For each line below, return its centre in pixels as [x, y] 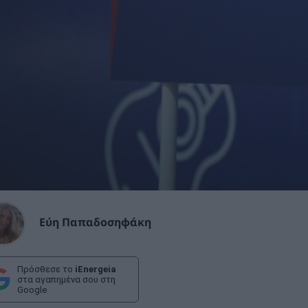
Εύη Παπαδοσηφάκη [95, 222]
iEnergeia [96, 269]
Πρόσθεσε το [46, 269]
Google [32, 289]
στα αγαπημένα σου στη [66, 279]
